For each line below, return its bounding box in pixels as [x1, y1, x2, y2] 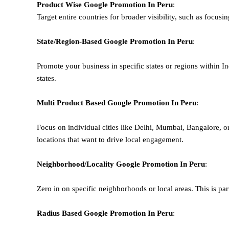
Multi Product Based [37, 98, 107, 107]
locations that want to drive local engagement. [37, 135, 184, 144]
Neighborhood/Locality [37, 159, 116, 168]
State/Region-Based [37, 37, 104, 45]
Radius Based [37, 209, 84, 217]
